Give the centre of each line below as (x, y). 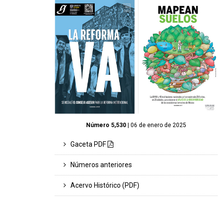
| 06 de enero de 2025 (156, 125)
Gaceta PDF (87, 144)
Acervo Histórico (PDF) (103, 185)
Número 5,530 (106, 125)
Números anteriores (99, 164)
